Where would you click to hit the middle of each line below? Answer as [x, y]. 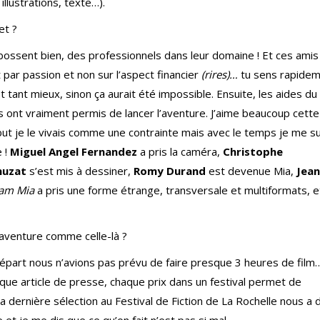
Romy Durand [171, 171]
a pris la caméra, [181, 152]
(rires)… [221, 75]
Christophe [253, 152]
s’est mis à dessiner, [81, 171]
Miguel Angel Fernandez [75, 152]
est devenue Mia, [252, 171]
